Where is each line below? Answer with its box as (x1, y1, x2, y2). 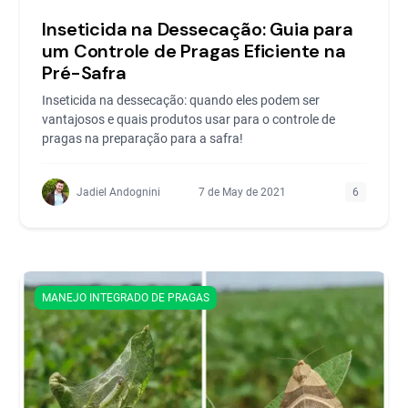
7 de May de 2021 (198, 185, 286, 199)
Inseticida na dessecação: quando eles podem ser (42, 92, 321, 107)
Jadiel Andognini (76, 185, 161, 199)
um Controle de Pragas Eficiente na (42, 38, 346, 63)
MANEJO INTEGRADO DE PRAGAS (42, 291, 210, 304)
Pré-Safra (42, 60, 127, 85)
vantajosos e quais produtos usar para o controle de (42, 111, 336, 127)
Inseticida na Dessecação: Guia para (42, 16, 353, 41)
